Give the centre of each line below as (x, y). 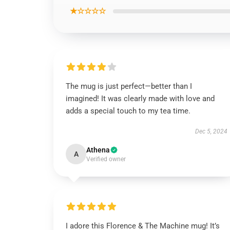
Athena (98, 150)
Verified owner (106, 159)
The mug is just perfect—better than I (129, 86)
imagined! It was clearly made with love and (140, 99)
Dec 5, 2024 (211, 131)
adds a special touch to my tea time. (128, 111)
